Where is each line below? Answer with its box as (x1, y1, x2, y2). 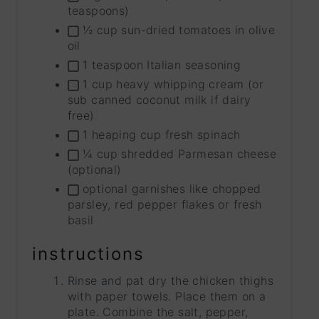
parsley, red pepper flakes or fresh (67, 197, 262, 212)
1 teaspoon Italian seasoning (78, 58, 241, 73)
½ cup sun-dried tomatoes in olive (78, 23, 276, 38)
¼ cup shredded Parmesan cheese (78, 147, 277, 162)
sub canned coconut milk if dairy (67, 93, 251, 108)
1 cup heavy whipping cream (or (78, 77, 264, 92)
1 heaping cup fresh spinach (78, 127, 241, 142)
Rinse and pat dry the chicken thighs (67, 273, 274, 288)
